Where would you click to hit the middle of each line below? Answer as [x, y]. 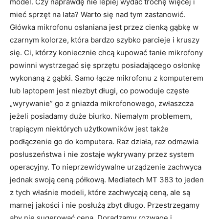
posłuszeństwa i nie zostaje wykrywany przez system [102, 154]
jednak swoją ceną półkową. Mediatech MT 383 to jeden [107, 180]
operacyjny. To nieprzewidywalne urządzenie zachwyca [106, 167]
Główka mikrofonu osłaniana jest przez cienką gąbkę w [104, 27]
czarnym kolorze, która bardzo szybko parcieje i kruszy [105, 40]
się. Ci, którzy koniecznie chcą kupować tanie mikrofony [106, 53]
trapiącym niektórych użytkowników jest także [89, 129]
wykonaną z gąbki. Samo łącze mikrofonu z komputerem [107, 78]
